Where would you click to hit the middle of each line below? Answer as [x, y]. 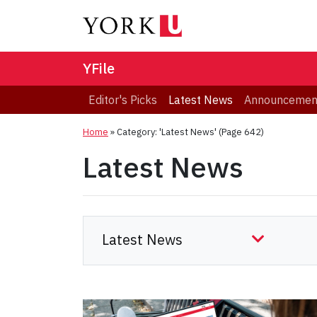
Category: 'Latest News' [167, 132]
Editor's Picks [123, 100]
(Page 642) [240, 132]
